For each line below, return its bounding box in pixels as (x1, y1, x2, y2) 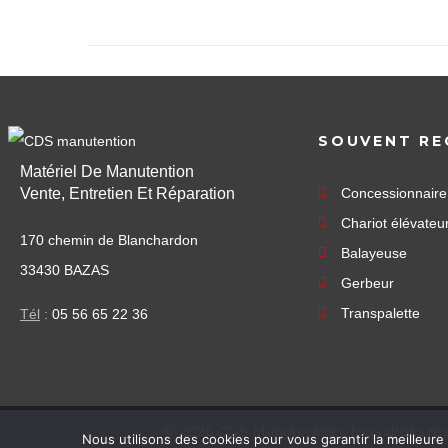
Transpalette (340, 305, 420, 321)
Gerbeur (340, 275, 394, 291)
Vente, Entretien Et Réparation (20, 185, 235, 202)
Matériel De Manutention (20, 163, 194, 180)
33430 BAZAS (20, 262, 109, 278)
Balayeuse (340, 245, 407, 261)
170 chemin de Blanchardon (20, 232, 198, 248)
